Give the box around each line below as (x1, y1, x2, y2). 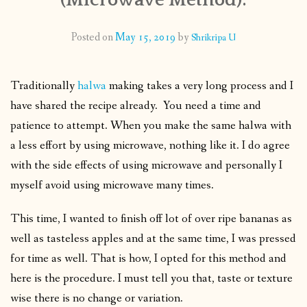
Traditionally (10, 77, 77, 94)
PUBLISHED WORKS (14, 56, 113, 69)
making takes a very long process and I (106, 77, 293, 94)
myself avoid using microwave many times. (10, 177, 214, 193)
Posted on (71, 29, 115, 45)
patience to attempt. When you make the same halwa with (10, 117, 291, 134)
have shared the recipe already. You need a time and (10, 97, 261, 114)
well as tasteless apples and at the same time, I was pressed (10, 230, 296, 247)
